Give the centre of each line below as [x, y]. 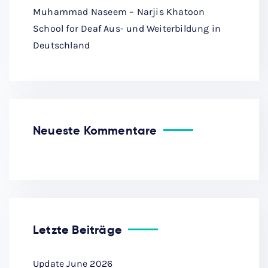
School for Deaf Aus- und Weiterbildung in [127, 29]
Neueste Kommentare [95, 131]
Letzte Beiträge [77, 230]
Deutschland [62, 45]
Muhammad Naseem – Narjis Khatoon [119, 12]
